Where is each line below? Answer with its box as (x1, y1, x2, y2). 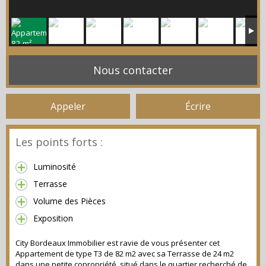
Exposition (33, 213, 73, 224)
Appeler (50, 100, 85, 113)
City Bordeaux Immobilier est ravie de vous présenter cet (15, 237, 220, 248)
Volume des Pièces (33, 195, 106, 207)
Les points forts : (15, 135, 103, 149)
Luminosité (33, 161, 76, 172)
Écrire (185, 100, 211, 113)
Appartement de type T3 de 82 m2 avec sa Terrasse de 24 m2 (15, 248, 234, 259)
